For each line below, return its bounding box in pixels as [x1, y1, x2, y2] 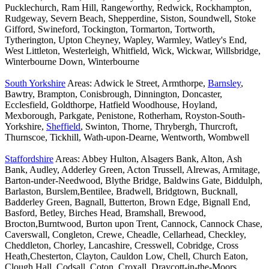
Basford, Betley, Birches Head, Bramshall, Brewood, [5, 208, 206, 219]
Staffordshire [5, 154, 53, 165]
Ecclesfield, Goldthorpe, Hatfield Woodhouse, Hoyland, [5, 100, 217, 110]
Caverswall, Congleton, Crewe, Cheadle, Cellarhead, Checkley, [5, 229, 246, 240]
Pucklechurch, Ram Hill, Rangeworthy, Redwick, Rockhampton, [5, 2, 252, 13]
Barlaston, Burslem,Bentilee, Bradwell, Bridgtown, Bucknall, [5, 186, 238, 197]
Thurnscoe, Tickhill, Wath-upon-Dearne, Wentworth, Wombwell [5, 132, 249, 143]
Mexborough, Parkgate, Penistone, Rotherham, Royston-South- [5, 110, 245, 121]
